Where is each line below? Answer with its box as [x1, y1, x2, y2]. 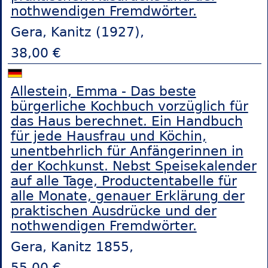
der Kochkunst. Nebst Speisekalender [10, 158, 257, 173]
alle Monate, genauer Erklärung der [10, 188, 245, 203]
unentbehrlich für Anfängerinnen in [10, 143, 243, 159]
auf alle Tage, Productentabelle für [10, 173, 237, 188]
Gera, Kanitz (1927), [10, 25, 144, 40]
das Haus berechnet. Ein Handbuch [10, 113, 243, 129]
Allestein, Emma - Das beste [10, 83, 196, 99]
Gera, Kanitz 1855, [10, 239, 133, 254]
